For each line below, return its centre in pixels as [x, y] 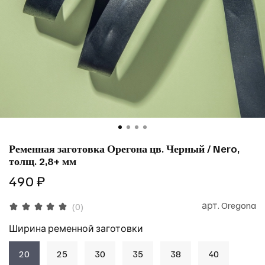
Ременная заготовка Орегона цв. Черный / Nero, [124, 148]
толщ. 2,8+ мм [43, 161]
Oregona [239, 205]
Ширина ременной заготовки [76, 228]
